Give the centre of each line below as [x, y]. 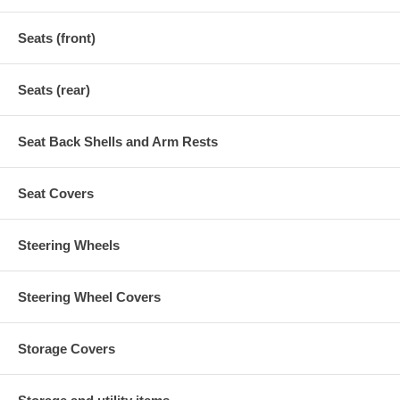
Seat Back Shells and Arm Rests [118, 141]
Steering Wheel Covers [89, 296]
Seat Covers [56, 193]
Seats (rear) [54, 89]
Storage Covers [67, 348]
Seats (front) [57, 37]
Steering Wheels [69, 245]
